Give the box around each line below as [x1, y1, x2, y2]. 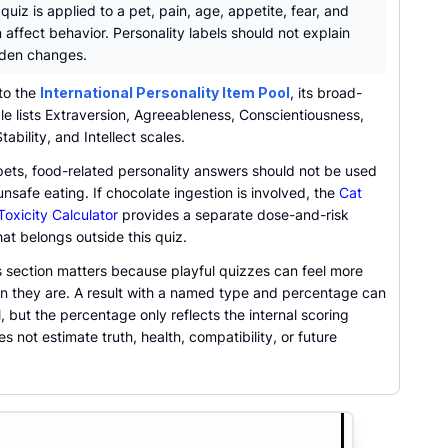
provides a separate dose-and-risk [118, 206, 349, 223]
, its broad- [290, 84, 362, 101]
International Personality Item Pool [40, 84, 290, 101]
